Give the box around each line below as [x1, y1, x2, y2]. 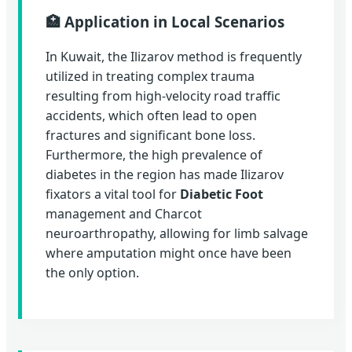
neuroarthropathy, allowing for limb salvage [46, 225, 308, 243]
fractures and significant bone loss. [46, 126, 255, 145]
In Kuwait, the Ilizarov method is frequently [46, 48, 302, 66]
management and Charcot [46, 205, 202, 223]
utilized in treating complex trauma [46, 68, 255, 86]
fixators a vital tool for [46, 185, 180, 203]
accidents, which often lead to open [46, 107, 257, 125]
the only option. [46, 264, 139, 282]
